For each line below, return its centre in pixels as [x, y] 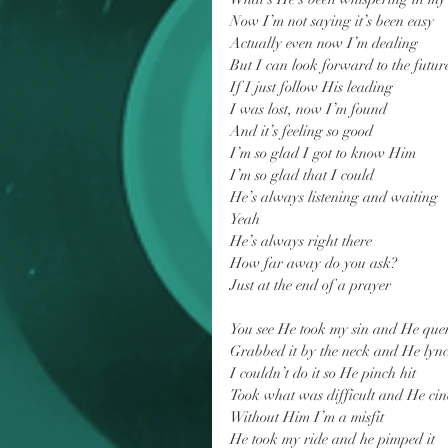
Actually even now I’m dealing [324, 43]
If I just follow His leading [311, 87]
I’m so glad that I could [302, 175]
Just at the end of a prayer [310, 285]
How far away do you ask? [313, 263]
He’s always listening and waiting [334, 197]
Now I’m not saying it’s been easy [332, 21]
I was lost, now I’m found [308, 109]
